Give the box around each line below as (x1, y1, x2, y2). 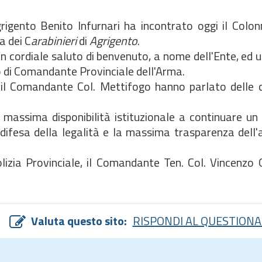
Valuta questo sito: (30, 212, 127, 230)
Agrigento (89, 32, 137, 50)
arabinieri (31, 32, 77, 50)
